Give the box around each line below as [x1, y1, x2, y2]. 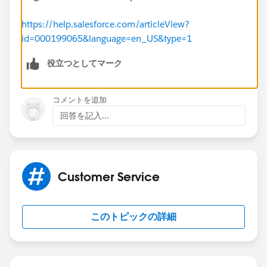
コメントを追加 [52, 94, 107, 105]
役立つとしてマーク [47, 57, 122, 69]
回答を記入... [60, 110, 109, 121]
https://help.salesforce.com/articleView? [21, 18, 190, 30]
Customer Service [58, 168, 160, 184]
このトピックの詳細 [91, 210, 176, 223]
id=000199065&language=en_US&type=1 [21, 32, 192, 44]
